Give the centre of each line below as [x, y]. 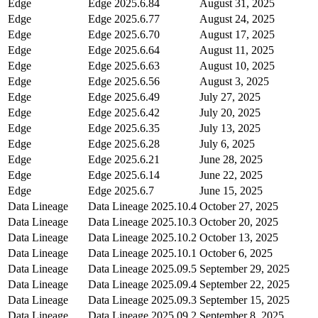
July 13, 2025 [230, 128]
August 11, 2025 [237, 50]
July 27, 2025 [230, 97]
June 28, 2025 [231, 159]
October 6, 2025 [236, 253]
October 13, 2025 [239, 237]
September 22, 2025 [245, 284]
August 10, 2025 [237, 65]
